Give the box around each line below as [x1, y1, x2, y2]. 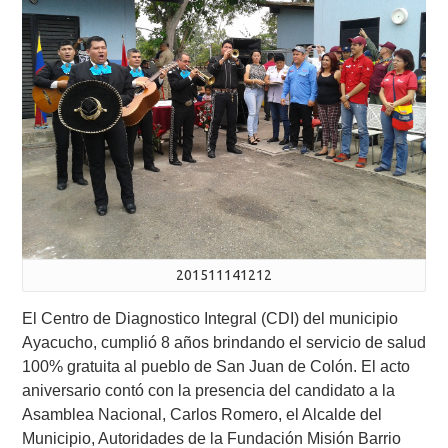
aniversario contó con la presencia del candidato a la [22, 382, 395, 400]
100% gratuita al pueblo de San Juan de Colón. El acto [22, 358, 410, 376]
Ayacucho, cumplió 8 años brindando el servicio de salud [22, 334, 426, 352]
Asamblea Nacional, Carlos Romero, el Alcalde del [22, 406, 382, 424]
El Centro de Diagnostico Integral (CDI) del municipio [22, 310, 398, 328]
